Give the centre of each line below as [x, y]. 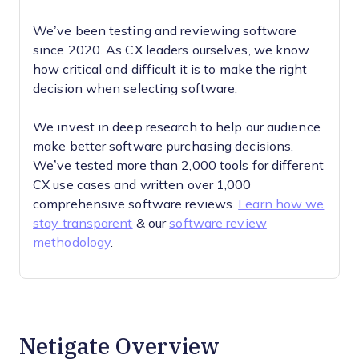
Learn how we [281, 204]
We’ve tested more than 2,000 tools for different [178, 165]
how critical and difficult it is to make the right [170, 69]
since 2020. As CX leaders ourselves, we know [171, 50]
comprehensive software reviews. [136, 204]
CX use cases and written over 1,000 [142, 185]
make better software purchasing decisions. [163, 146]
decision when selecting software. [135, 89]
